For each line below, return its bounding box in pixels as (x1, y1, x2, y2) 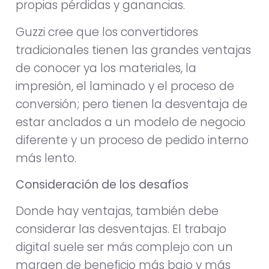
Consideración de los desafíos (16, 176, 189, 193)
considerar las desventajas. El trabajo (16, 221, 226, 238)
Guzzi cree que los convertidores (16, 23, 198, 40)
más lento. (16, 150, 76, 166)
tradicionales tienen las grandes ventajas (16, 41, 251, 58)
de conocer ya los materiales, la (16, 59, 196, 76)
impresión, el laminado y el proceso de (16, 77, 234, 94)
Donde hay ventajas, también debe (16, 203, 219, 220)
